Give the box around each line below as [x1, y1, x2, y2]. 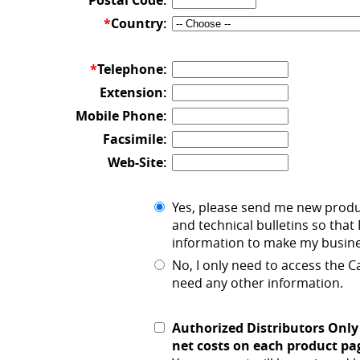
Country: [111, 14, 167, 32]
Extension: [100, 84, 167, 101]
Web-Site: [108, 153, 167, 171]
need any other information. [172, 274, 343, 292]
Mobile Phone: [76, 107, 167, 125]
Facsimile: [103, 130, 167, 148]
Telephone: [97, 60, 167, 78]
